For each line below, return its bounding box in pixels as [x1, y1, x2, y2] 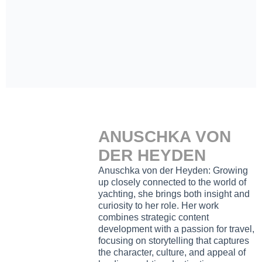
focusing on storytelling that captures [98, 235, 249, 246]
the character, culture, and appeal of [98, 247, 246, 257]
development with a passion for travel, [98, 223, 254, 234]
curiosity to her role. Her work [98, 200, 219, 211]
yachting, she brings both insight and [98, 188, 250, 199]
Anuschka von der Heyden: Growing [98, 165, 248, 175]
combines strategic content [98, 212, 209, 222]
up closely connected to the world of [98, 177, 246, 187]
